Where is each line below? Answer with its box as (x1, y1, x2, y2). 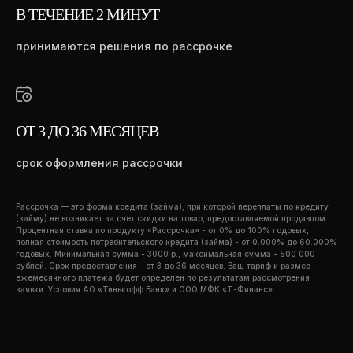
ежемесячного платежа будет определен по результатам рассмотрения (16, 273, 310, 282)
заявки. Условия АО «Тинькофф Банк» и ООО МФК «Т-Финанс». (16, 284, 275, 294)
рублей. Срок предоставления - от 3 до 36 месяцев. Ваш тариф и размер (16, 261, 310, 270)
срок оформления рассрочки (16, 156, 183, 169)
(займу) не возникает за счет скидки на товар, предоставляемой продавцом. (16, 214, 328, 223)
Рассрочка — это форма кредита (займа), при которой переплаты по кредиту (16, 202, 329, 211)
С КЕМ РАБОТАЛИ (16, 167, 143, 185)
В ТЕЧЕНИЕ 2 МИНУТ (16, 6, 159, 23)
